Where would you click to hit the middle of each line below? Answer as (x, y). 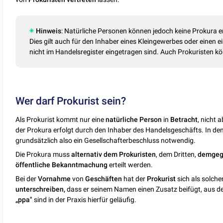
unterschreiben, (41, 189)
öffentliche (33, 165)
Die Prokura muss (44, 154)
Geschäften (104, 178)
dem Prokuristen (130, 154)
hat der (135, 178)
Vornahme (55, 178)
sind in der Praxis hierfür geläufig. (85, 199)
